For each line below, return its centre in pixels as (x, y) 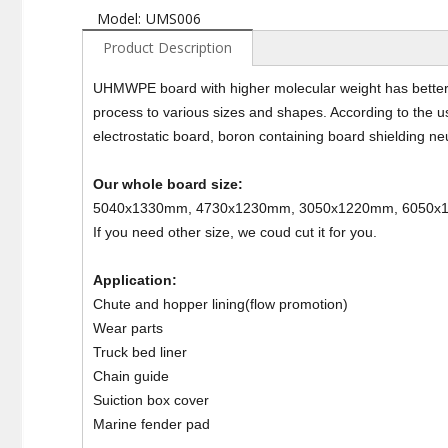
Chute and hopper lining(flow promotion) (220, 304)
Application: (135, 280)
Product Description (167, 47)
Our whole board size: (168, 184)
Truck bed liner (140, 352)
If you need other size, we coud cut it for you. (235, 232)
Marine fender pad (151, 424)
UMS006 (173, 18)
